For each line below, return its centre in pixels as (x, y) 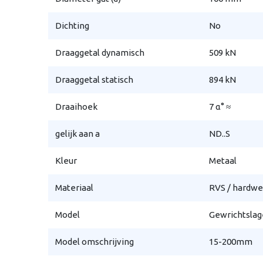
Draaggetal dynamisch (100, 52)
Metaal (223, 160)
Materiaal (75, 187)
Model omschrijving (95, 241)
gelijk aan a (78, 133)
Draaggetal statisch (95, 79)
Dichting (73, 25)
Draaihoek (77, 106)
